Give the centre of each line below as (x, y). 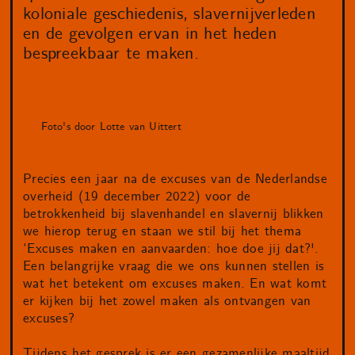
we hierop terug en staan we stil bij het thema (162, 231)
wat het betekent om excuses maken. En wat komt (175, 283)
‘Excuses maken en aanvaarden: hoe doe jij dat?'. (171, 248)
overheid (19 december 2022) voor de (137, 196)
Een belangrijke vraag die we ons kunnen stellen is (174, 266)
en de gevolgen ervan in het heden (150, 34)
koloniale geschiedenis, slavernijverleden (169, 14)
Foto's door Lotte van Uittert (111, 126)
